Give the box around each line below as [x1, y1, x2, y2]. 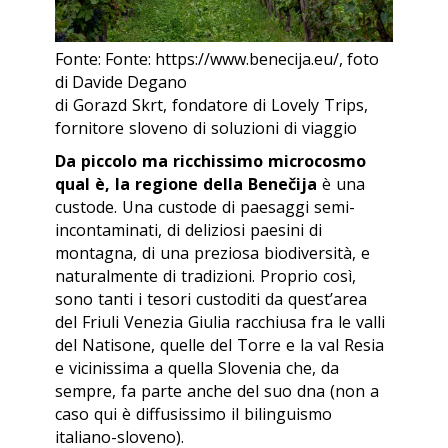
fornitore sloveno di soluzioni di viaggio [55, 117, 357, 140]
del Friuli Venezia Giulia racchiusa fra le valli [55, 311, 385, 334]
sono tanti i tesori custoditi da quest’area [55, 288, 367, 311]
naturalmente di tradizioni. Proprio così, [55, 265, 356, 288]
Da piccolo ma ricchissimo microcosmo [55, 150, 366, 173]
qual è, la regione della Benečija [55, 173, 322, 196]
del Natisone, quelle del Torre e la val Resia [55, 334, 384, 357]
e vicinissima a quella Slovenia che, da [55, 357, 339, 380]
